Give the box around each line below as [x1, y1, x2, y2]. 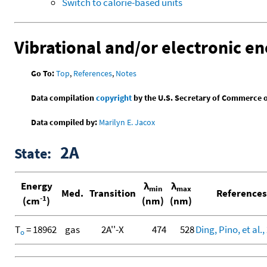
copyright [96, 92, 132, 104]
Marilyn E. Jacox [99, 117, 156, 128]
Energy [18, 179, 55, 193]
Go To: [31, 68, 55, 79]
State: [14, 144, 60, 163]
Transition [87, 187, 138, 200]
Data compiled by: [31, 117, 98, 128]
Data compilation [31, 92, 97, 104]
